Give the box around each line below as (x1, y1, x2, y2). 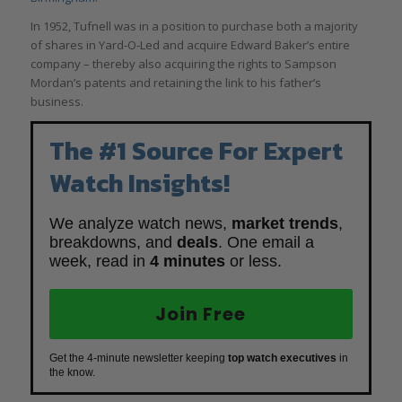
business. (30, 93, 83, 110)
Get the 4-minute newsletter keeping (48, 352, 228, 365)
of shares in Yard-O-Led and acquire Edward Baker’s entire (30, 37, 350, 54)
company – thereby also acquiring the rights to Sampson (30, 56, 336, 73)
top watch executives (227, 352, 336, 365)
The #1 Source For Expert (48, 132, 343, 170)
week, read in (48, 252, 150, 271)
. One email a (217, 233, 314, 252)
